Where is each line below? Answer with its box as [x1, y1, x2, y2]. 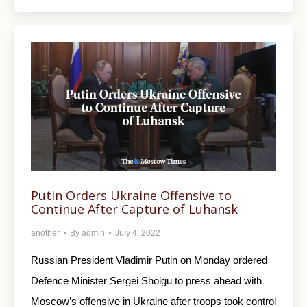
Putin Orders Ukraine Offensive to [31, 186, 232, 204]
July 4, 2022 [115, 228, 160, 238]
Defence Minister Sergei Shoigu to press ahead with [31, 274, 262, 286]
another [31, 228, 60, 238]
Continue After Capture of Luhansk [31, 200, 238, 217]
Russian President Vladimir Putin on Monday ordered [31, 254, 267, 266]
